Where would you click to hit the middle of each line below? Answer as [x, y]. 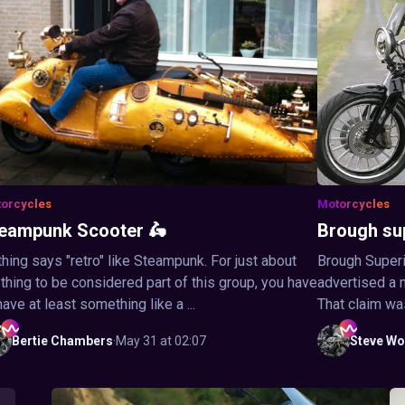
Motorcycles [354, 203]
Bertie [29, 340]
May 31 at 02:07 [160, 340]
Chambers [81, 340]
